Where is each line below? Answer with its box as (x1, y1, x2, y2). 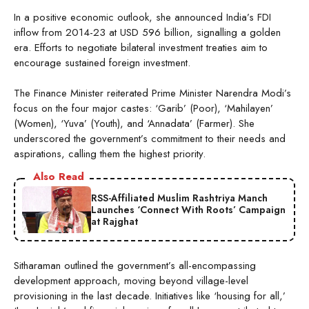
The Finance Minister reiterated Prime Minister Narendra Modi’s (14, 86, 291, 101)
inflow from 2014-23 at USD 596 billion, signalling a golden (14, 24, 281, 40)
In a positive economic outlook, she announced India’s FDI (14, 9, 271, 25)
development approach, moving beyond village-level (14, 273, 248, 289)
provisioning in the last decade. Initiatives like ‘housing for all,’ (14, 288, 286, 304)
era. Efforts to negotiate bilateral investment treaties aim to (14, 39, 268, 55)
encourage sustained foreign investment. (14, 54, 190, 70)
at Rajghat (91, 214, 138, 228)
